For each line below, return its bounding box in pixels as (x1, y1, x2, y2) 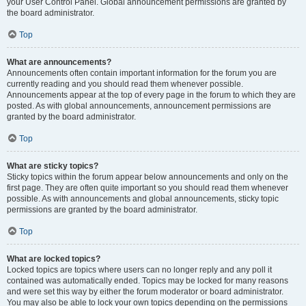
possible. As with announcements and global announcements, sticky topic (7, 194, 279, 204)
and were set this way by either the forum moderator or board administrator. (7, 287, 283, 296)
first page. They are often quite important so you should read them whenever (7, 183, 288, 193)
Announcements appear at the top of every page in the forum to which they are (7, 90, 296, 100)
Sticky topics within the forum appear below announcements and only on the (7, 172, 288, 182)
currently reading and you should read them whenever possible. (7, 79, 243, 89)
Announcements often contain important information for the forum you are (7, 68, 277, 78)
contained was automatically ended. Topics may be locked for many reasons (7, 276, 288, 286)
